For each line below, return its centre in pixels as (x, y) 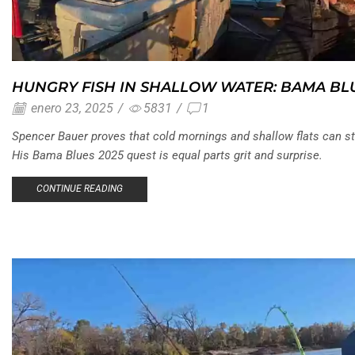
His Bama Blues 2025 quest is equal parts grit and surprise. (167, 155)
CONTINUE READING (79, 189)
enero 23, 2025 (71, 108)
